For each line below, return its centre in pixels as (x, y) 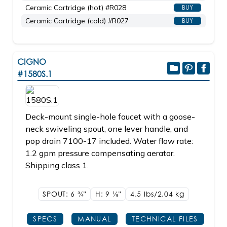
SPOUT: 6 (60, 194)
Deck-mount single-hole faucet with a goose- (110, 117)
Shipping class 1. (57, 165)
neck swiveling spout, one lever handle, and (107, 129)
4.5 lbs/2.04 (153, 194)
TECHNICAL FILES (165, 219)
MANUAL (94, 219)
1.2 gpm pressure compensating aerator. (100, 153)
